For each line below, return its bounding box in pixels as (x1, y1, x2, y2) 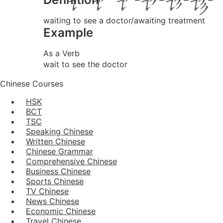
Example (43, 25, 93, 40)
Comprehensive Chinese (26, 156, 117, 166)
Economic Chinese (26, 206, 96, 216)
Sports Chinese (26, 176, 84, 186)
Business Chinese (26, 166, 91, 176)
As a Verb (43, 48, 80, 58)
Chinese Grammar (26, 146, 93, 156)
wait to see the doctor (43, 59, 127, 69)
